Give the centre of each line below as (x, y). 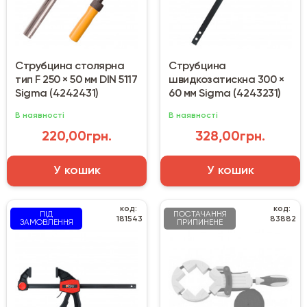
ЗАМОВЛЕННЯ (46, 223)
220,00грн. (77, 137)
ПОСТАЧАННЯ (200, 215)
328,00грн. (230, 137)
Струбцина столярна (70, 67)
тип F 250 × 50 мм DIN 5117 (76, 81)
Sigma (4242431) (57, 94)
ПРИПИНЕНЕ (200, 223)
